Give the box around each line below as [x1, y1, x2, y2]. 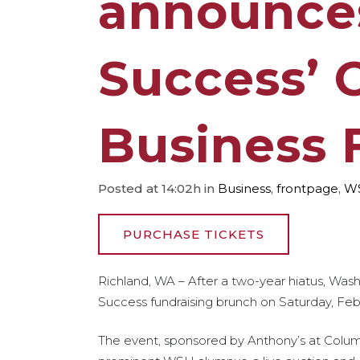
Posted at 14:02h [98, 181, 201, 197]
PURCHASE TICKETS [123, 227, 264, 243]
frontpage [276, 181, 338, 197]
